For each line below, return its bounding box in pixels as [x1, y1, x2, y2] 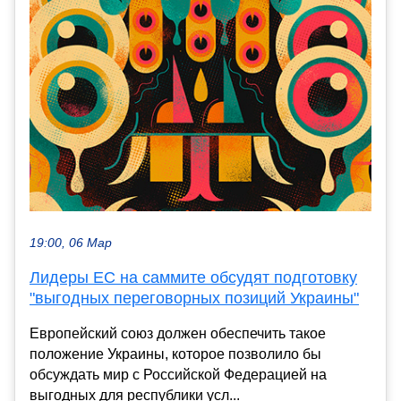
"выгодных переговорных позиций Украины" [30, 288, 359, 307]
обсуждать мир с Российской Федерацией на [30, 366, 327, 382]
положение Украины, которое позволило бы [30, 346, 321, 362]
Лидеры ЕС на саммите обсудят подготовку [30, 268, 357, 286]
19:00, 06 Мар [30, 235, 112, 250]
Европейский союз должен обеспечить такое [30, 325, 326, 341]
